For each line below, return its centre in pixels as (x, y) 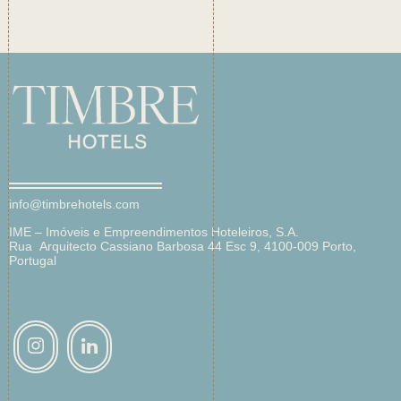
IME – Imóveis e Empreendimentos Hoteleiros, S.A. (154, 231)
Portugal (33, 260)
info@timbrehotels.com (74, 205)
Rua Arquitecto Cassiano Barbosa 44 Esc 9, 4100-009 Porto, (183, 246)
